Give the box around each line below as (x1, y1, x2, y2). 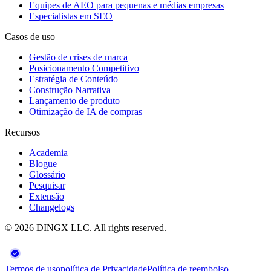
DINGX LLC (36, 222, 90, 233)
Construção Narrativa (29, 84, 111, 95)
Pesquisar (29, 180, 65, 191)
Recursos (5, 126, 40, 137)
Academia (29, 147, 68, 158)
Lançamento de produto (29, 95, 120, 106)
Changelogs (29, 201, 74, 212)
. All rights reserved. (90, 222, 166, 233)
